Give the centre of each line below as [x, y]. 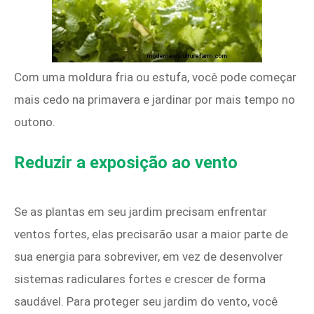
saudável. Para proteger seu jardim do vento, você [146, 302]
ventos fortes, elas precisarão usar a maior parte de [151, 234]
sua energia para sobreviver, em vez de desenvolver [149, 257]
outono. [35, 122]
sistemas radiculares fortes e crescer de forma [140, 279]
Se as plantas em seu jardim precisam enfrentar [141, 212]
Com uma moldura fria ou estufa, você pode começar [155, 77]
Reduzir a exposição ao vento [126, 163]
